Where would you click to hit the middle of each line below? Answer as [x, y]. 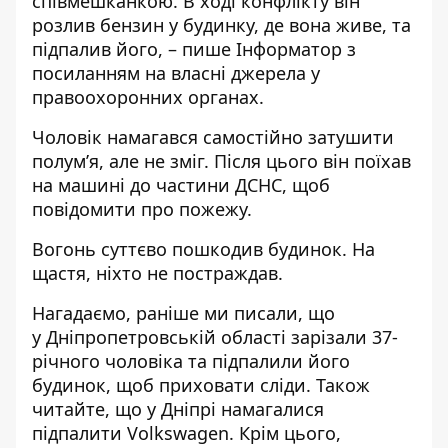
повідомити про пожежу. [144, 209]
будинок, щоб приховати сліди [169, 385]
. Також [338, 385]
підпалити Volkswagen [130, 433]
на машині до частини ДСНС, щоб [181, 185]
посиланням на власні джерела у [176, 73]
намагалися [272, 409]
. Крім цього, [285, 433]
